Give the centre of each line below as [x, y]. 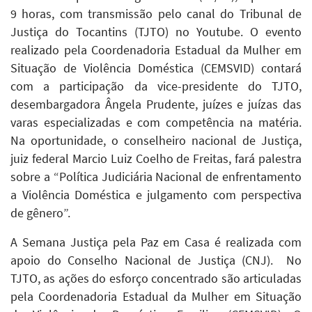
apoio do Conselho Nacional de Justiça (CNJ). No [156, 261]
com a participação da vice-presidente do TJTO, [156, 87]
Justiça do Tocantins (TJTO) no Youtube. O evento [156, 32]
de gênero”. [40, 213]
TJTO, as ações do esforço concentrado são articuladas [156, 279]
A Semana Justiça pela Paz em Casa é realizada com [156, 243]
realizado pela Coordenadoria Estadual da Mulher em [156, 50]
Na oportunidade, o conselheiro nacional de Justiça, [156, 141]
